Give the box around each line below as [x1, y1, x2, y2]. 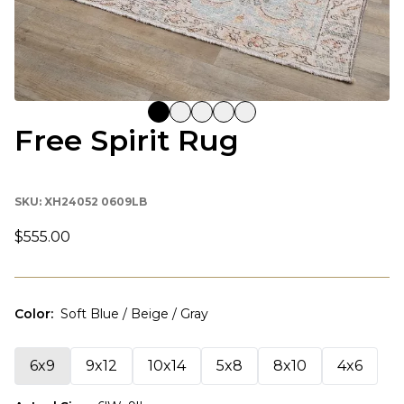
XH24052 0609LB [44, 194, 147, 208]
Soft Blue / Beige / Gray [60, 305, 208, 322]
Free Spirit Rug [14, 122, 239, 158]
